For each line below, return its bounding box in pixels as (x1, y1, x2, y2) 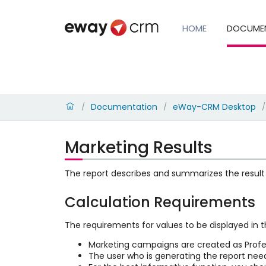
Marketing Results (64, 135, 213, 159)
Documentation (90, 100, 157, 113)
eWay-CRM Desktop (172, 100, 256, 113)
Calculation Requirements (64, 192, 255, 213)
